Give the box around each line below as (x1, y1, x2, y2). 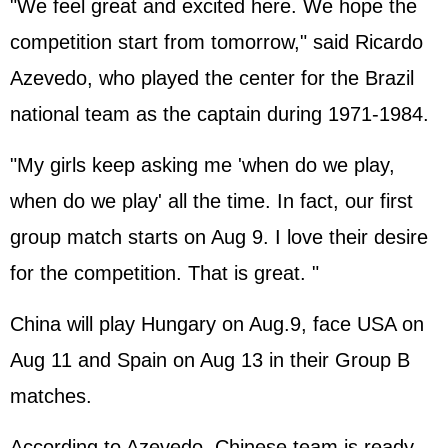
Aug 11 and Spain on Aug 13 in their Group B (10, 349, 410, 371)
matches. (10, 385, 92, 407)
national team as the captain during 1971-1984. (10, 103, 429, 125)
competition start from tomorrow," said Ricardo (10, 31, 423, 53)
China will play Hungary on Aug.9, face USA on (10, 313, 424, 335)
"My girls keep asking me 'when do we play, (10, 154, 395, 176)
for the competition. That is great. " (10, 262, 319, 284)
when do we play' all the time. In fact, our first (10, 190, 413, 212)
